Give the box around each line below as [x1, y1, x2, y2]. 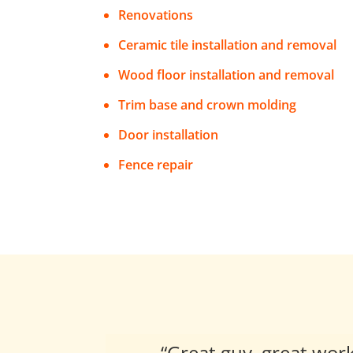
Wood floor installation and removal [118, 66, 335, 84]
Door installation [118, 126, 219, 144]
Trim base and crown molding [118, 96, 297, 114]
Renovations [118, 6, 194, 24]
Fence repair [118, 156, 194, 174]
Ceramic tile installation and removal [118, 36, 337, 54]
